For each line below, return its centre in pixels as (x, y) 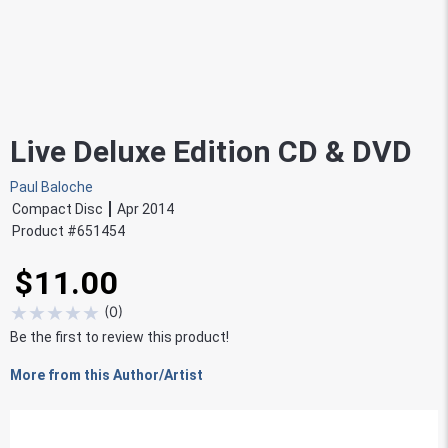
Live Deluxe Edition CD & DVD (211, 151)
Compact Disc (57, 209)
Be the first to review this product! (119, 336)
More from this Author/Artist (106, 374)
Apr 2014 (145, 209)
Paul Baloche (51, 187)
